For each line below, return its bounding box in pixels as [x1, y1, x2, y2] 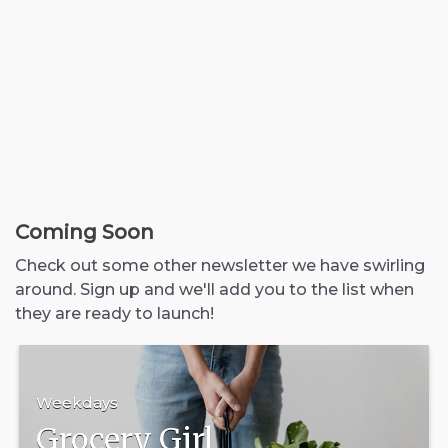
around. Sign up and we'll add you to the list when [15, 280, 414, 299]
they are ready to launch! [15, 304, 214, 323]
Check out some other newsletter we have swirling [15, 256, 425, 275]
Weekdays [35, 392, 118, 412]
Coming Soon [15, 220, 154, 244]
